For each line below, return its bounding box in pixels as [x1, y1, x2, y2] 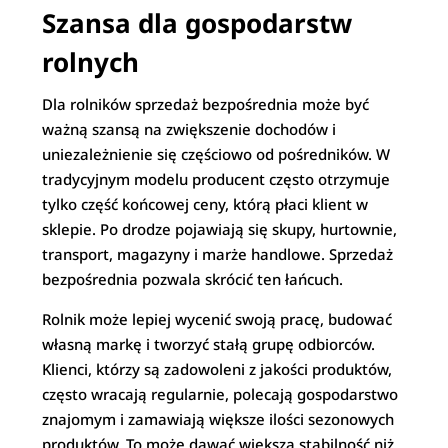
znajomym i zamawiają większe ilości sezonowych [42, 409, 395, 429]
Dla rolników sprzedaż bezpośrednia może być [42, 94, 370, 114]
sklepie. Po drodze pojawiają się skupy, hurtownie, [42, 219, 398, 239]
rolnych [42, 44, 140, 80]
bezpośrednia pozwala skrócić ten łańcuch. [42, 269, 344, 289]
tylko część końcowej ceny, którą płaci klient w [42, 194, 369, 214]
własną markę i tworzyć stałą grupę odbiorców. [42, 334, 376, 354]
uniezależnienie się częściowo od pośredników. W [42, 144, 391, 164]
